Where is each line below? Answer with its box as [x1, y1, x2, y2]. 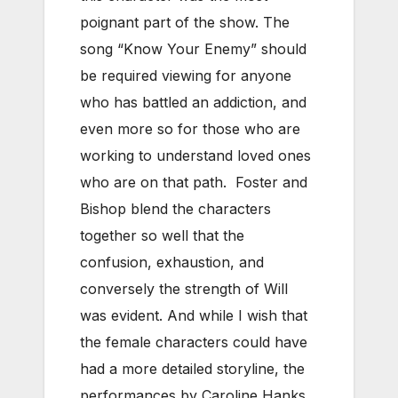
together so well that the [80, 226, 244, 244]
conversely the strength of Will [80, 279, 288, 298]
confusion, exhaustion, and [80, 252, 264, 271]
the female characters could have [80, 332, 307, 351]
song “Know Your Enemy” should [80, 39, 306, 58]
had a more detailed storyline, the [80, 359, 305, 378]
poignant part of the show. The [80, 12, 290, 31]
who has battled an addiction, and [80, 92, 306, 111]
